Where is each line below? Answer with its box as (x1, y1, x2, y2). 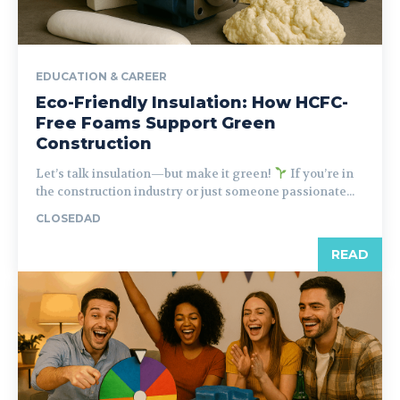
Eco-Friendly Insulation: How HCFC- (36, 92, 348, 112)
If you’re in (287, 165, 354, 181)
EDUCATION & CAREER (36, 69, 167, 83)
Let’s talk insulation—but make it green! (36, 165, 274, 181)
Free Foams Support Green (36, 112, 276, 133)
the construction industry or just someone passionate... (36, 183, 354, 199)
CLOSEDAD (36, 211, 101, 225)
